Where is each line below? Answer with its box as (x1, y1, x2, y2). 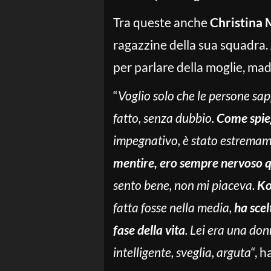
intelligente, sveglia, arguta (113, 244, 251, 260)
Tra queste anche (113, 15, 210, 30)
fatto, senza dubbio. (113, 110, 217, 125)
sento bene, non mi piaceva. (113, 177, 257, 192)
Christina (210, 15, 263, 30)
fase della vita (113, 222, 185, 237)
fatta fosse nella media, (113, 200, 234, 215)
